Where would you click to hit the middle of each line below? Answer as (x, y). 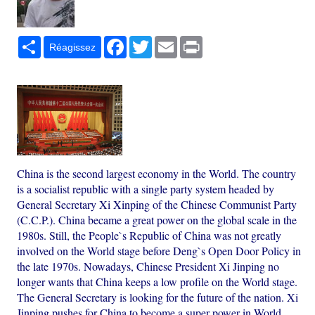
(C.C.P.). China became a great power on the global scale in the (157, 220)
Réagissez (73, 47)
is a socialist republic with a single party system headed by (146, 189)
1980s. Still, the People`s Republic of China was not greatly (149, 236)
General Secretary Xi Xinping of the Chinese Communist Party (157, 205)
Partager (60, 42)
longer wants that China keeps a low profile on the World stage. (157, 282)
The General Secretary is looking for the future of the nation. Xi (158, 297)
